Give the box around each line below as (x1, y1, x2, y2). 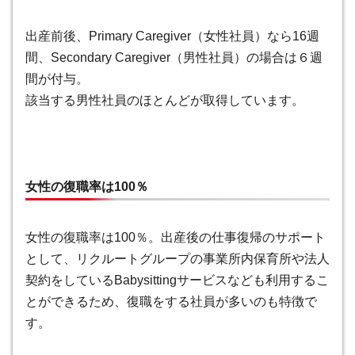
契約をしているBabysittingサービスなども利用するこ (25, 273, 329, 288)
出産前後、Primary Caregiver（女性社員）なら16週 (25, 29, 319, 44)
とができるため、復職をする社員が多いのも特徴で (25, 295, 317, 309)
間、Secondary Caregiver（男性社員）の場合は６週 (25, 51, 323, 65)
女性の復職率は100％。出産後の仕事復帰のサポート (25, 231, 326, 245)
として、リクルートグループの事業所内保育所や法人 (25, 252, 330, 266)
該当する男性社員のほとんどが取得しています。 (25, 94, 304, 108)
